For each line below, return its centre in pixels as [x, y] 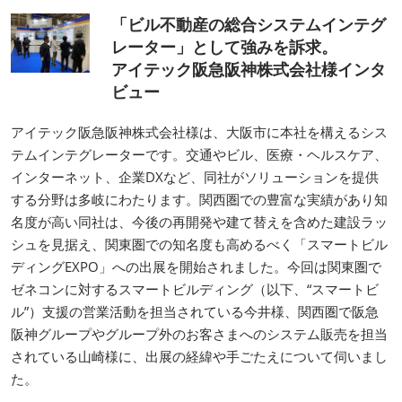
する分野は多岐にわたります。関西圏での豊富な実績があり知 [199, 199]
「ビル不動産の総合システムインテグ [249, 24]
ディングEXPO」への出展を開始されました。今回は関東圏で [196, 266]
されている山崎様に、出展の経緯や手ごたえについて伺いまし [199, 356]
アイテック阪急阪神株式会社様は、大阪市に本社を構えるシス [199, 131]
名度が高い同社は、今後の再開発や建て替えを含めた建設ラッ [199, 221]
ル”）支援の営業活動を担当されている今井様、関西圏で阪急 [195, 311]
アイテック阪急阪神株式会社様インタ [249, 69]
